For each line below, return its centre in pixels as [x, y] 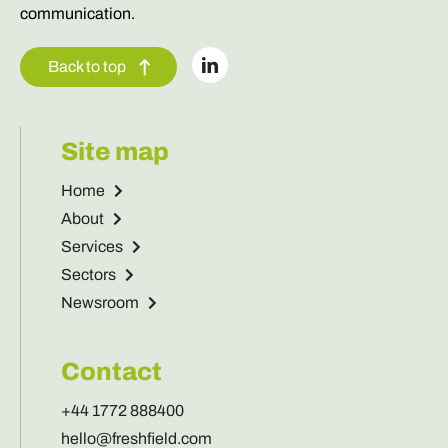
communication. [77, 13]
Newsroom [99, 302]
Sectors [88, 274]
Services [91, 246]
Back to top [86, 66]
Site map [114, 151]
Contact [111, 371]
